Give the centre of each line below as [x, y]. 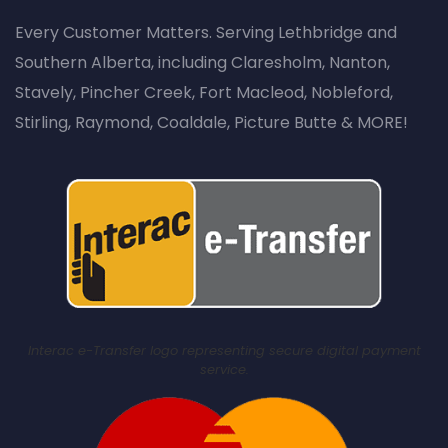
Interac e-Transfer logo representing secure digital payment [224, 351]
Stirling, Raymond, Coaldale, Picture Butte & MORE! [211, 123]
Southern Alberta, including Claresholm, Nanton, [202, 63]
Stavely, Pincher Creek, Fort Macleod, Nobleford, [204, 93]
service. [224, 370]
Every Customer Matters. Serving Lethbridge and [206, 33]
